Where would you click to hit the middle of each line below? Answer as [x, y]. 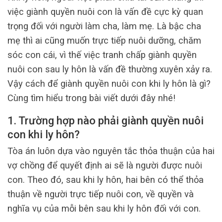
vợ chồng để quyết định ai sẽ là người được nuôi [105, 166]
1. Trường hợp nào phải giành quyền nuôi [106, 120]
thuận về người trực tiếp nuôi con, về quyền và [101, 194]
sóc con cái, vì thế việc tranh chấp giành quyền [102, 55]
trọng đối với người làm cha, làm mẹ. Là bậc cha [104, 26]
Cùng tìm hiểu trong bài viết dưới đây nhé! [91, 98]
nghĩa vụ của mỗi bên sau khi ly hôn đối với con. [104, 209]
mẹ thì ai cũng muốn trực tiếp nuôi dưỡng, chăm [104, 40]
